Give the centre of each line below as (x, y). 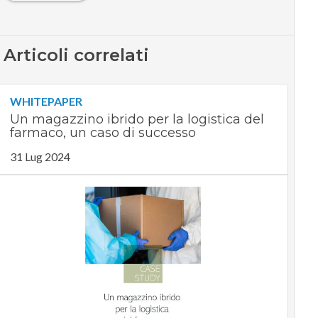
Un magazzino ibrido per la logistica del (137, 120)
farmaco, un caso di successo (103, 133)
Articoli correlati (76, 55)
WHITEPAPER (46, 102)
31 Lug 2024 (40, 157)
